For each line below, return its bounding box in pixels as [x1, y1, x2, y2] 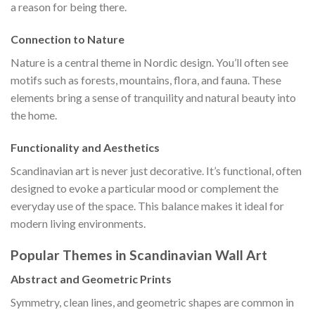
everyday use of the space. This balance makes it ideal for [11, 198, 284, 212]
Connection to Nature [11, 32, 124, 46]
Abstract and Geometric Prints [11, 272, 172, 286]
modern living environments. [11, 216, 146, 230]
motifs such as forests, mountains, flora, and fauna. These [11, 73, 281, 87]
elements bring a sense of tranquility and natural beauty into [11, 91, 296, 105]
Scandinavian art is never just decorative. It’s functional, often [11, 163, 302, 177]
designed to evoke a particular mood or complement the [11, 181, 278, 195]
